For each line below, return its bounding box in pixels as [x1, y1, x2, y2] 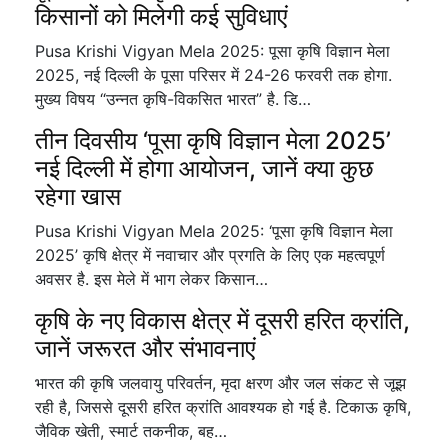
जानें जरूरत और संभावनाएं [35, 334, 255, 363]
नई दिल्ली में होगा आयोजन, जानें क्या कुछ [35, 154, 373, 183]
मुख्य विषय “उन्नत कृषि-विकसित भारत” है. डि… [35, 89, 311, 109]
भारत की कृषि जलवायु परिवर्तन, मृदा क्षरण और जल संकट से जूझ [35, 373, 406, 393]
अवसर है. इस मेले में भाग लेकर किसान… [35, 269, 268, 289]
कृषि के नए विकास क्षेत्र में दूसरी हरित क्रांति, [35, 306, 410, 335]
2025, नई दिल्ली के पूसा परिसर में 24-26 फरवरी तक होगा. [35, 65, 392, 85]
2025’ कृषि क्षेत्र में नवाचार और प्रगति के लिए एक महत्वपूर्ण [35, 245, 385, 265]
